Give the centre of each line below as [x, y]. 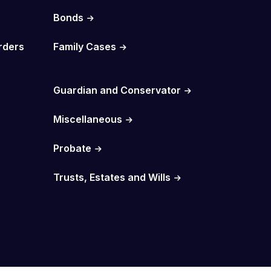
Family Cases [84, 46]
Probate [72, 148]
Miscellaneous [87, 119]
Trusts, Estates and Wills [112, 177]
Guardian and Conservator [117, 90]
